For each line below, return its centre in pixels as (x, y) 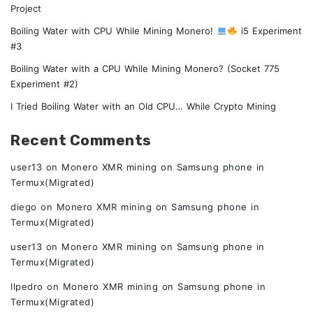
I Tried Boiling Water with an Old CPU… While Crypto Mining (143, 106)
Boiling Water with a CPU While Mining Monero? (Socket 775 (145, 68)
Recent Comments (81, 140)
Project (26, 8)
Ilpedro (27, 286)
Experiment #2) (44, 84)
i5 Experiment (269, 31)
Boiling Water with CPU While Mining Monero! (114, 31)
